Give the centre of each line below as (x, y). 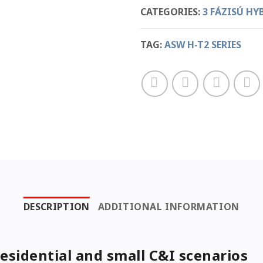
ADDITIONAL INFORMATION (168, 206)
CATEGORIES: (171, 11)
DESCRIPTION (57, 206)
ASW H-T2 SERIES (203, 44)
